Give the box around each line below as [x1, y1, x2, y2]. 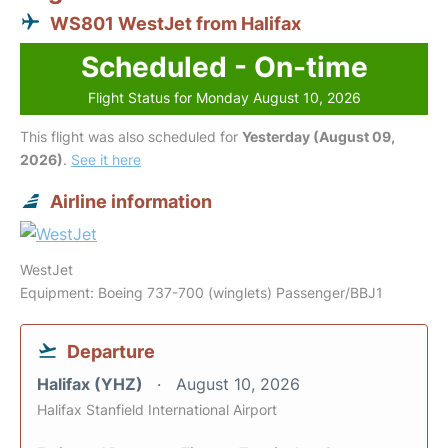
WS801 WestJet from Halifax [50, 13, 301, 34]
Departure [67, 341, 155, 362]
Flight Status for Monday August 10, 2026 [87, 89, 361, 106]
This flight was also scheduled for [20, 128, 242, 145]
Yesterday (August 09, [242, 128, 395, 145]
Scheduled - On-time [80, 50, 368, 84]
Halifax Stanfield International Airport [37, 401, 277, 418]
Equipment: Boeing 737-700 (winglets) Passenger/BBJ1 [20, 284, 383, 301]
